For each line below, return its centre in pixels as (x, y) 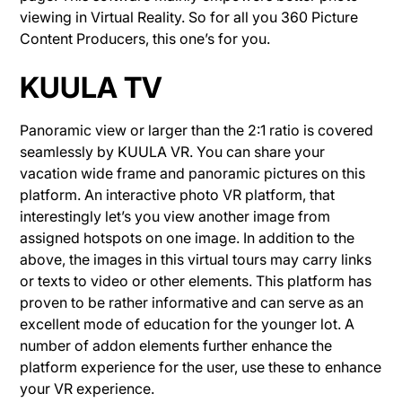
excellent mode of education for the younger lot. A (188, 323)
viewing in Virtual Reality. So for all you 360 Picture (189, 17)
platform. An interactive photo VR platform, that (178, 194)
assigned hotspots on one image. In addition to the (188, 237)
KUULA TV (92, 87)
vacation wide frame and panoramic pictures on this (193, 173)
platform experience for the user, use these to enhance (201, 367)
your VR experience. (89, 388)
